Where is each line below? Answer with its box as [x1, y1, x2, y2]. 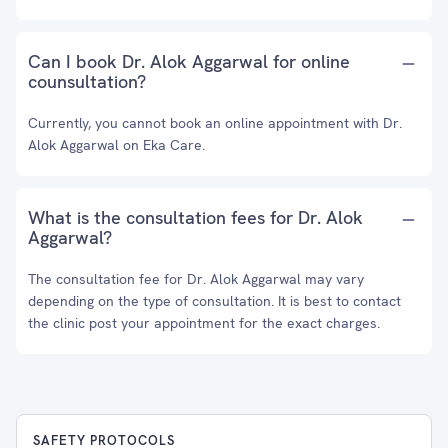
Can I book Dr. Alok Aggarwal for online [28, 50, 350, 73]
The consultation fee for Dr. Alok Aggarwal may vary [28, 270, 364, 288]
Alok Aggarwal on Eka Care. [28, 136, 205, 154]
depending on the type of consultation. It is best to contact [28, 292, 401, 310]
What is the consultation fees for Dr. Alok [28, 206, 363, 229]
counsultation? [28, 70, 146, 93]
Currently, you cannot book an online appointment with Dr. [28, 114, 402, 132]
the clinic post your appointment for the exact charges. [28, 314, 380, 332]
